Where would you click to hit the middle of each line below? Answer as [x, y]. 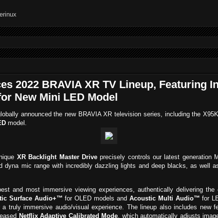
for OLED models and [96, 199]
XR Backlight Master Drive [57, 157]
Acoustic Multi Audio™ [164, 199]
